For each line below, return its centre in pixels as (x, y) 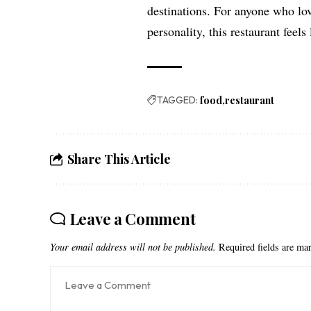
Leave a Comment (133, 218)
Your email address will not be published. (133, 246)
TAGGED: (178, 100)
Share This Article (119, 159)
